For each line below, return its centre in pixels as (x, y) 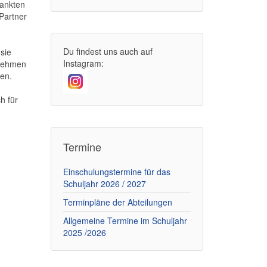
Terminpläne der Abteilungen (117, 202)
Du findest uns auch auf (108, 51)
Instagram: (84, 63)
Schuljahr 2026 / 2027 (104, 184)
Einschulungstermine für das (117, 172)
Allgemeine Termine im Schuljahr (125, 221)
